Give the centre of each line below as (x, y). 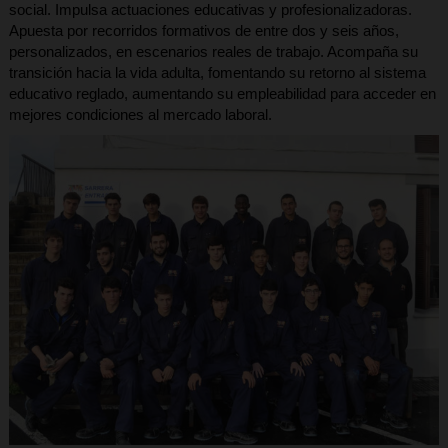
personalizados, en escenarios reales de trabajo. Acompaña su (213, 52)
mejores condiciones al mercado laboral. (140, 115)
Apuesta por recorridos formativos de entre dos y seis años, (203, 31)
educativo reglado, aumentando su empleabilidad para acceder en (222, 94)
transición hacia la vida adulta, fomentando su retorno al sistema (217, 73)
